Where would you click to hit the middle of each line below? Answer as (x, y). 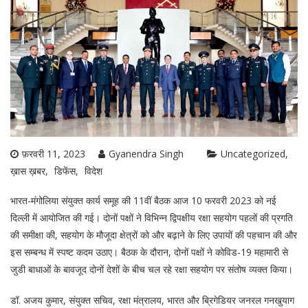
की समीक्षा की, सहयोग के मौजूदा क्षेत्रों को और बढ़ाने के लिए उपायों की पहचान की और (154, 235)
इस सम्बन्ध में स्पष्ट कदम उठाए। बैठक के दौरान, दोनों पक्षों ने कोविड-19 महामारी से (149, 252)
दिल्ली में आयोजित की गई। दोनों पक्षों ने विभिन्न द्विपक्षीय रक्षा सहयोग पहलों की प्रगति (152, 218)
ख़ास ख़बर (28, 171)
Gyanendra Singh (146, 154)
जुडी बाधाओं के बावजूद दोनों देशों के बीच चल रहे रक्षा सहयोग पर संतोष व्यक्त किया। (152, 269)
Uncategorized (253, 154)
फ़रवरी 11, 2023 (54, 154)
